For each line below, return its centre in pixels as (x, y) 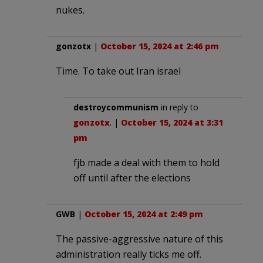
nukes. (70, 10)
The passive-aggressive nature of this (139, 239)
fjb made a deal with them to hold (146, 162)
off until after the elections (132, 178)
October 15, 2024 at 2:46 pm (160, 46)
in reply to (178, 107)
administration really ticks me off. (129, 254)
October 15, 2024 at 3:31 (172, 122)
